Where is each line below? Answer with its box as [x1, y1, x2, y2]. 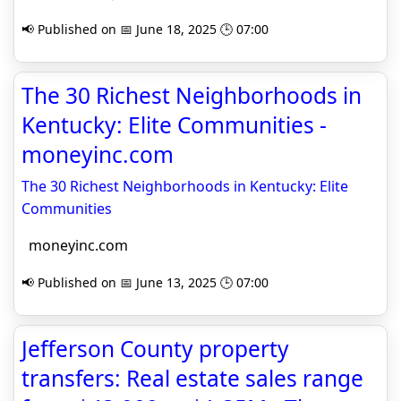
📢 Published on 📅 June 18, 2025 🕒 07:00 [21, 21, 269, 38]
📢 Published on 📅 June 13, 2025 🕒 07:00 [21, 274, 269, 291]
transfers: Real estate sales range [21, 363, 363, 393]
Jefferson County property [21, 334, 289, 363]
